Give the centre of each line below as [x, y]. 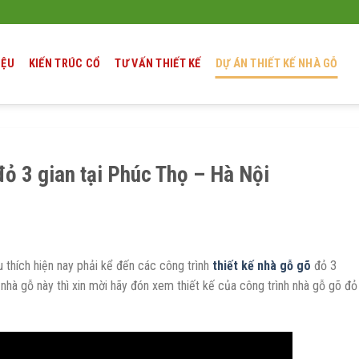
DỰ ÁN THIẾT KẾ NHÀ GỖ [276, 64]
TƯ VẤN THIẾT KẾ [158, 64]
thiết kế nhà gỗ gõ [263, 265]
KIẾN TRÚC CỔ [65, 64]
